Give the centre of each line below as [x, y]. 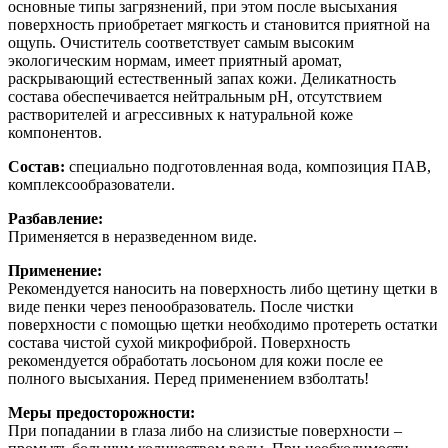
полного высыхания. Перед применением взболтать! [188, 378]
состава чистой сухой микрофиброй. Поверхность [179, 342]
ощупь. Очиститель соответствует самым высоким [181, 42]
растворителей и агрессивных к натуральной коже [180, 114]
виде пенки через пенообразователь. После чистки [181, 306]
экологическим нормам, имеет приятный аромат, [175, 60]
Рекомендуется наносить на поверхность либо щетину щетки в [223, 288]
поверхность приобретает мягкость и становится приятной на [219, 24]
